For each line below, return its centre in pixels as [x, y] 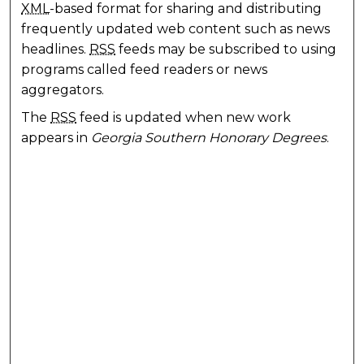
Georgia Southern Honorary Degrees [209, 138]
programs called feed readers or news [145, 69]
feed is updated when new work [184, 118]
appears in [56, 138]
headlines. [56, 49]
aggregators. [63, 89]
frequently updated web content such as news [176, 28]
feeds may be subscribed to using [226, 49]
